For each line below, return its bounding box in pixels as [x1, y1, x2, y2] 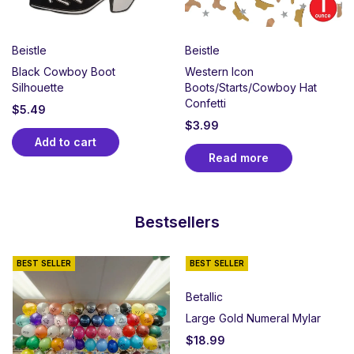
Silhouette [12, 81, 64, 95]
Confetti [185, 96, 226, 111]
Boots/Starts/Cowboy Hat [185, 81, 317, 95]
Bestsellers [134, 213, 220, 232]
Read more [209, 151, 269, 165]
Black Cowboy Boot [12, 65, 115, 79]
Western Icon [185, 65, 254, 79]
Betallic [186, 290, 223, 304]
